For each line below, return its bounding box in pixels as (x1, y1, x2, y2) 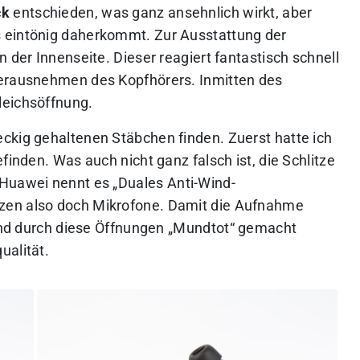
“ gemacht (229, 219, 297, 236)
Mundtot (173, 219, 230, 236)
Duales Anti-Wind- (117, 174, 235, 191)
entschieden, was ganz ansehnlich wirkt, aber (10, 4, 313, 21)
